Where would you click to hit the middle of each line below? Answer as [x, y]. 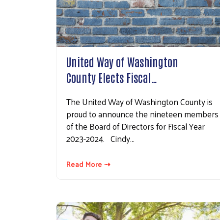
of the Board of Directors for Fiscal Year [136, 126]
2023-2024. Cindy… [100, 138]
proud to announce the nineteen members [142, 114]
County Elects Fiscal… [112, 77]
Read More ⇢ [88, 164]
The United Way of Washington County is [139, 101]
